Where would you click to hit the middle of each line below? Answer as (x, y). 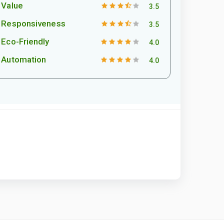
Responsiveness (33, 23)
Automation (24, 59)
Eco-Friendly (25, 41)
